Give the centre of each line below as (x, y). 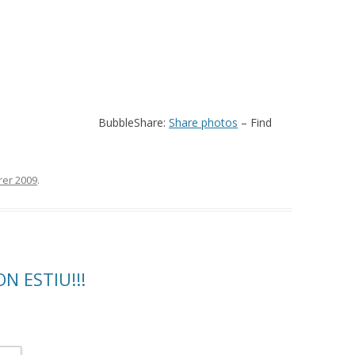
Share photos (203, 122)
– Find (255, 122)
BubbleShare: (134, 122)
